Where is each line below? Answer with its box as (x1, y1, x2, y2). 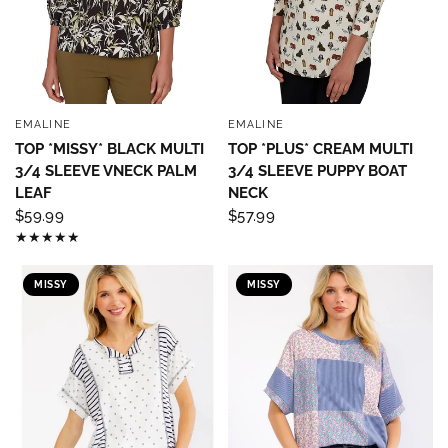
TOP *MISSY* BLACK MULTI (15, 139, 204, 158)
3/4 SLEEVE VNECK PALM (15, 161, 197, 180)
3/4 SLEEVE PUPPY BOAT (228, 161, 407, 180)
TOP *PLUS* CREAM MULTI (228, 139, 413, 158)
